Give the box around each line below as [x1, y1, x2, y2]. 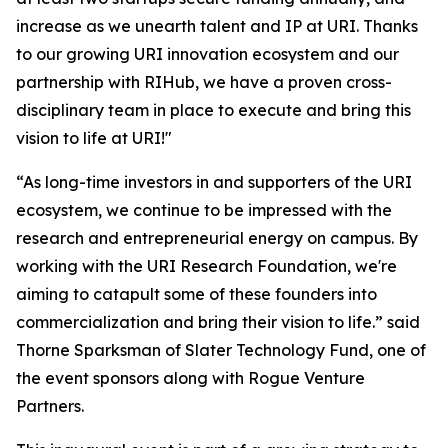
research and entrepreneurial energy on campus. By [16, 228, 418, 249]
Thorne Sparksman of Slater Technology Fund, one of [16, 340, 426, 361]
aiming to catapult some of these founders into [16, 284, 377, 305]
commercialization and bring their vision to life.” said [16, 312, 420, 333]
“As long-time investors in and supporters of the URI [16, 172, 412, 193]
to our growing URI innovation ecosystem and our [16, 44, 399, 65]
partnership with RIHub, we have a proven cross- [16, 72, 392, 93]
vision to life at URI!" [16, 128, 172, 149]
